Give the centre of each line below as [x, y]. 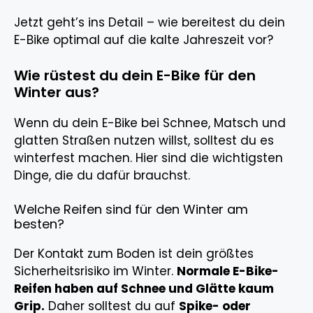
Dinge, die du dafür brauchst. [102, 175]
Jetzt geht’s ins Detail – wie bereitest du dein [150, 23]
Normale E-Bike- [228, 271]
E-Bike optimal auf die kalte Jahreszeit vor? [144, 40]
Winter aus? [57, 92]
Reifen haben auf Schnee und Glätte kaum [144, 289]
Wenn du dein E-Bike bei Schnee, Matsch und [150, 123]
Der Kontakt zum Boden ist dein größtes [134, 254]
